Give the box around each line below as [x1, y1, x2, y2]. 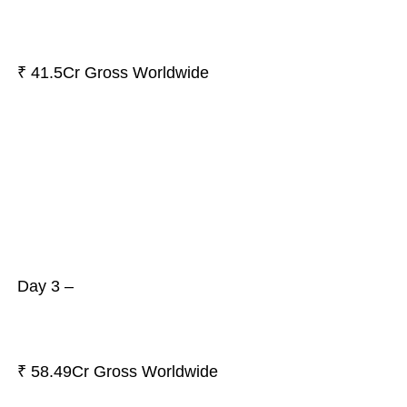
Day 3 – [16, 277, 74, 295]
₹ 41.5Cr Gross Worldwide [16, 64, 213, 82]
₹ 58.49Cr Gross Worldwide [16, 362, 223, 381]
